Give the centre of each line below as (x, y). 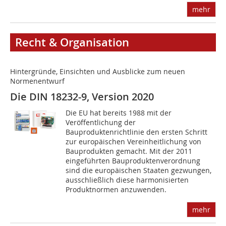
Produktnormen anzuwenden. (116, 190)
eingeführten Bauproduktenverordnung (133, 161)
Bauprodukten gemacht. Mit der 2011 (129, 151)
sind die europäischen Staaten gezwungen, (139, 171)
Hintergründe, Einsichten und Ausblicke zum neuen (98, 72)
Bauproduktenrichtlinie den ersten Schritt (137, 132)
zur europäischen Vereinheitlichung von (134, 142)
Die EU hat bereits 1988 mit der (119, 113)
